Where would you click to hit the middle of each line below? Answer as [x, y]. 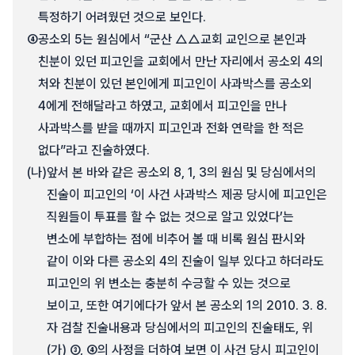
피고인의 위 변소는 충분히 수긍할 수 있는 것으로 [169, 283]
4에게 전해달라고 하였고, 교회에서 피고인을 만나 [162, 106]
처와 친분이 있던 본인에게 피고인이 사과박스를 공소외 [175, 84]
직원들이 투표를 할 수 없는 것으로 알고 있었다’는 [170, 217]
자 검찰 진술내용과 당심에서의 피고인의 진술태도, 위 [180, 328]
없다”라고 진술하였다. [94, 150]
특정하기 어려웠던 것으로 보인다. [122, 17]
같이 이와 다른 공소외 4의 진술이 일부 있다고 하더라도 [185, 261]
